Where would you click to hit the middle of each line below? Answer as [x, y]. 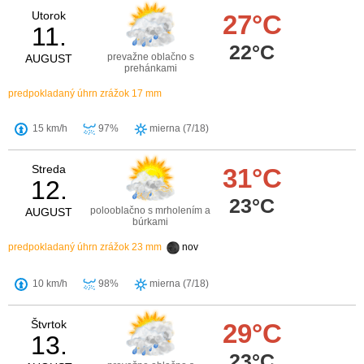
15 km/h [48, 129]
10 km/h [48, 284]
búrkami [150, 222]
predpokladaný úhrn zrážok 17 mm [85, 94]
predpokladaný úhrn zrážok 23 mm [85, 247]
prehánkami [150, 69]
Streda [49, 169]
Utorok [49, 16]
